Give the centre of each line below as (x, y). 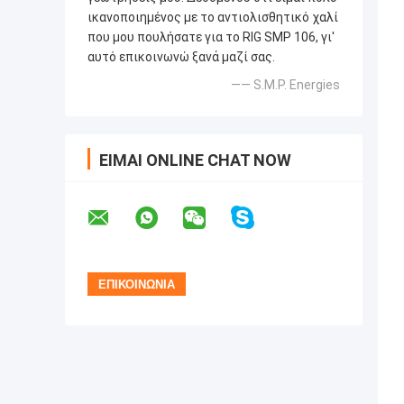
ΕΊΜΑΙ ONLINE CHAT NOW (195, 161)
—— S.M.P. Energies (285, 85)
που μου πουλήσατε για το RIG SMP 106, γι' (211, 37)
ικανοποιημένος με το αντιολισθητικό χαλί (213, 18)
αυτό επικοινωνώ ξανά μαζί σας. (181, 57)
